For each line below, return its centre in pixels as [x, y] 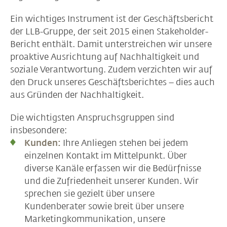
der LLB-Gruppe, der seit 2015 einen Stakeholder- [109, 31]
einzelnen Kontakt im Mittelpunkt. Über [106, 155]
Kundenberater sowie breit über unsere [104, 206]
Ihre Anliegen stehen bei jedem [125, 143]
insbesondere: [39, 130]
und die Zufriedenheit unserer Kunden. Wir [111, 181]
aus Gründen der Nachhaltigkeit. [77, 94]
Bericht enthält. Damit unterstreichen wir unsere [111, 44]
